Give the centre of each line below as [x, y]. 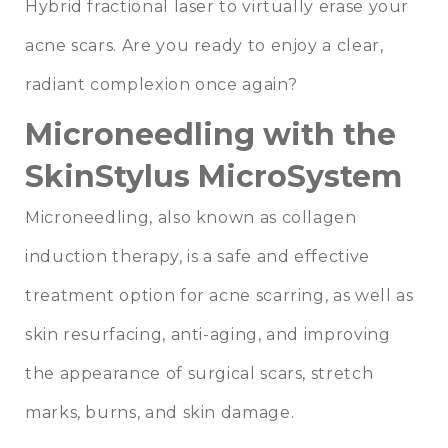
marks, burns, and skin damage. [160, 413]
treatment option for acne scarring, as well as [219, 296]
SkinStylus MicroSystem [213, 177]
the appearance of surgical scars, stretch [199, 374]
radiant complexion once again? [161, 85]
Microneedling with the [210, 135]
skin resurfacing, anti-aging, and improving [208, 335]
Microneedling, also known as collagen [191, 218]
